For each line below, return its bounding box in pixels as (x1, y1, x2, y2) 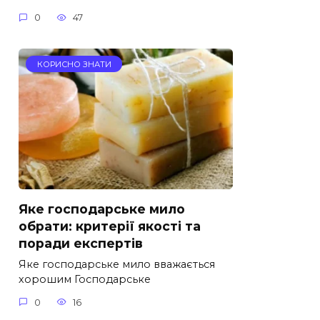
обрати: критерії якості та (19, 219, 201, 234)
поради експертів (19, 236, 143, 251)
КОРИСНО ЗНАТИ (36, 59, 111, 69)
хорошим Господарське (19, 273, 151, 286)
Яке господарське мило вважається (19, 258, 215, 271)
